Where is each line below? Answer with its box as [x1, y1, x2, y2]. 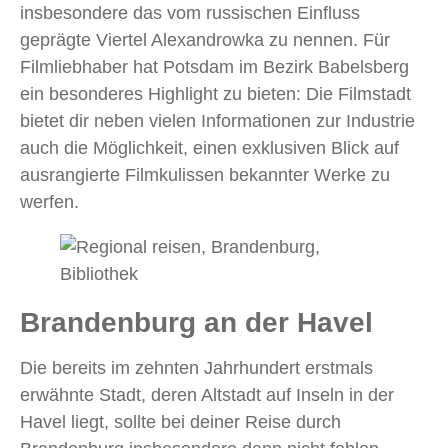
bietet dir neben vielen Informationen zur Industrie [20, 110, 415, 131]
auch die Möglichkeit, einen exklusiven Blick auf [20, 137, 399, 158]
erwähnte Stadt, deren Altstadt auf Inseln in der [20, 384, 394, 405]
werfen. [20, 191, 79, 212]
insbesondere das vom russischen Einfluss [20, 2, 360, 23]
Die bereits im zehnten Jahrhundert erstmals [20, 357, 373, 378]
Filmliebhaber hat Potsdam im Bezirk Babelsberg [20, 56, 409, 77]
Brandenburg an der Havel [20, 306, 373, 338]
